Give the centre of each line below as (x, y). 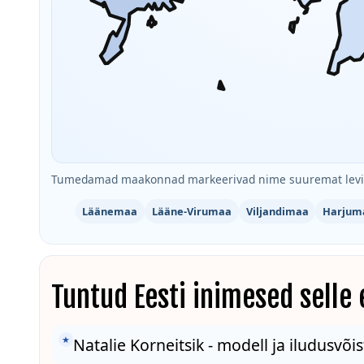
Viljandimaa (277, 212)
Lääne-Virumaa (192, 212)
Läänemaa (110, 212)
